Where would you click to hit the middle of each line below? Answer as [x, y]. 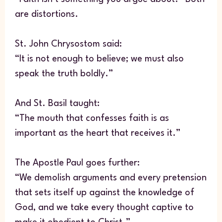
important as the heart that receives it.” [97, 134]
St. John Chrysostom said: [68, 44]
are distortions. [46, 15]
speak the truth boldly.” [64, 74]
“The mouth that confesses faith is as [92, 119]
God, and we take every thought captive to [104, 208]
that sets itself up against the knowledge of [104, 193]
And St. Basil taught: [57, 104]
